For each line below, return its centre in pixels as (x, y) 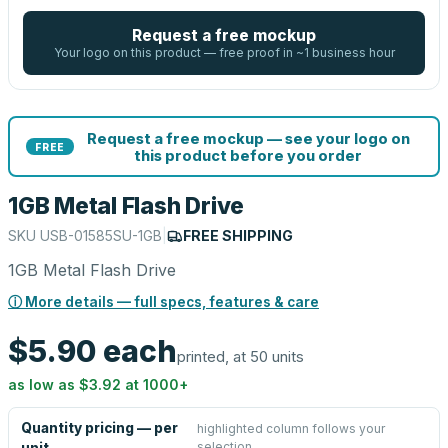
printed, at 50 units (240, 356)
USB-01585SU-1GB (101, 235)
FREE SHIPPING (238, 235)
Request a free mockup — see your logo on (248, 138)
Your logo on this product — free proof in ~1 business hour (224, 52)
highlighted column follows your (290, 428)
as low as (43, 384)
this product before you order (248, 155)
